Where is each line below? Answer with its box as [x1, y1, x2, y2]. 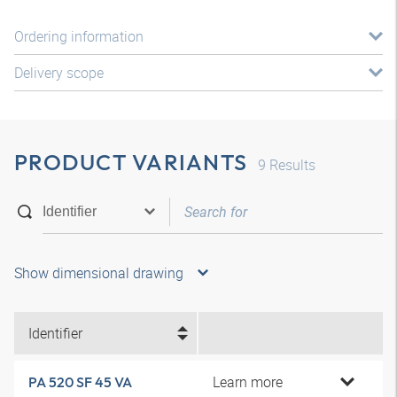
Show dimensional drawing [14, 263, 183, 283]
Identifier [28, 323, 82, 343]
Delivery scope [14, 63, 104, 82]
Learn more [213, 372, 283, 392]
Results [266, 155, 315, 175]
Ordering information [14, 27, 144, 46]
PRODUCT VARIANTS [14, 148, 247, 176]
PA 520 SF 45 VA [28, 373, 132, 391]
